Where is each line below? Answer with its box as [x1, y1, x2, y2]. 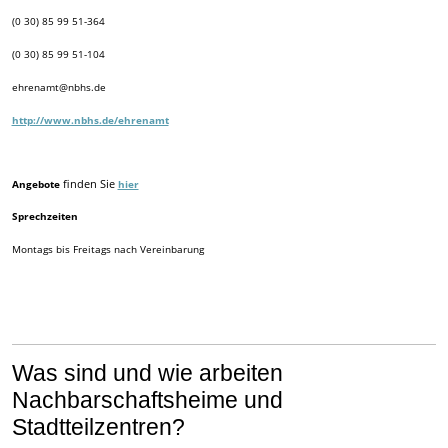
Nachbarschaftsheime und [11, 387, 283, 414]
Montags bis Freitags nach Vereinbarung [11, 241, 204, 256]
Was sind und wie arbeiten [11, 360, 283, 387]
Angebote [11, 176, 60, 191]
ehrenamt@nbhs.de [11, 79, 106, 94]
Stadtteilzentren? [11, 414, 185, 441]
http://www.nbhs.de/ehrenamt [11, 112, 169, 127]
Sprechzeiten [11, 209, 78, 223]
